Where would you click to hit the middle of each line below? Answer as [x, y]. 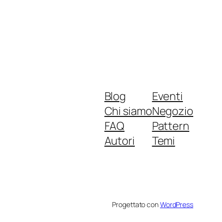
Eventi [167, 96]
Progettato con [136, 204]
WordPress [176, 204]
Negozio [172, 111]
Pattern [170, 126]
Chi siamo [128, 111]
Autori [119, 140]
